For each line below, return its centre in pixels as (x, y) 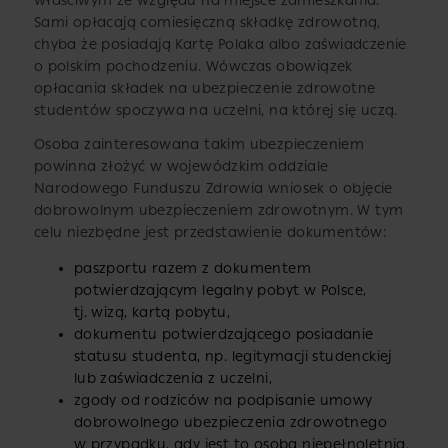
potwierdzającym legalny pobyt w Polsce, (220, 290)
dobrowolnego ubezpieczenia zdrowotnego (230, 422)
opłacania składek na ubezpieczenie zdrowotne (204, 88)
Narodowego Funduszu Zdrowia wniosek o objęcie (213, 188)
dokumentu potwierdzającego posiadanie (223, 334)
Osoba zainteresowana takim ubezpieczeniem (199, 144)
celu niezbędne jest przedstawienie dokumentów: (210, 232)
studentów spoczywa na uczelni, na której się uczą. (215, 110)
